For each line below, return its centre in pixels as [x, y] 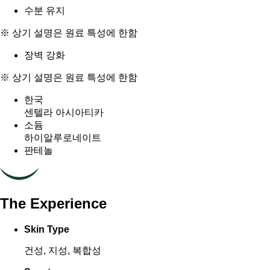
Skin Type [47, 229]
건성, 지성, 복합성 [63, 250]
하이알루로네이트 [63, 138]
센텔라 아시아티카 [64, 112]
